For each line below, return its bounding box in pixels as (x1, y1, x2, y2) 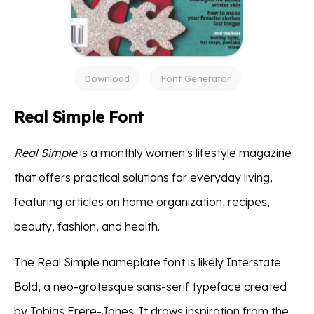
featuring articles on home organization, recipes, (14, 195, 270, 210)
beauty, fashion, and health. (14, 219, 160, 234)
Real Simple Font (14, 107, 144, 128)
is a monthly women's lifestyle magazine (77, 146, 292, 161)
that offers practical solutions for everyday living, (14, 170, 273, 185)
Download (83, 73, 130, 85)
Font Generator (160, 73, 231, 85)
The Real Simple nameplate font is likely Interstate (14, 255, 281, 270)
